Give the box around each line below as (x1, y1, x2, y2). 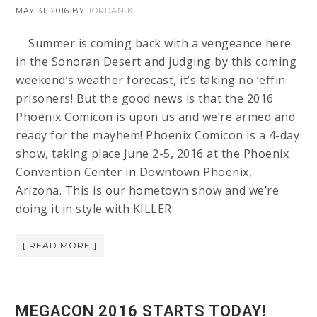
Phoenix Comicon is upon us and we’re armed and (16, 109, 296, 125)
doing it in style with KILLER (16, 201, 172, 217)
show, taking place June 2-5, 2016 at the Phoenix (16, 146, 289, 162)
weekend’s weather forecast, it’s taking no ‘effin (16, 72, 286, 88)
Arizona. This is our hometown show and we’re (16, 183, 279, 199)
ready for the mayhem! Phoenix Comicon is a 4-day (16, 127, 300, 144)
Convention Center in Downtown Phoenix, (16, 164, 253, 180)
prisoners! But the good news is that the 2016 (16, 91, 274, 107)
